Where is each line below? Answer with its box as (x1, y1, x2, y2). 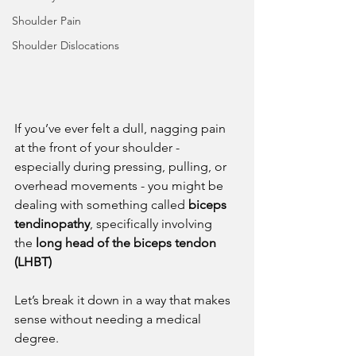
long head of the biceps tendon (36, 235, 219, 251)
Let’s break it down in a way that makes (14, 292, 234, 308)
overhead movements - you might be (14, 178, 226, 194)
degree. (14, 331, 59, 346)
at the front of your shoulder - (14, 140, 183, 156)
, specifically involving (90, 216, 215, 232)
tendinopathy (14, 216, 90, 232)
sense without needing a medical (14, 311, 204, 327)
